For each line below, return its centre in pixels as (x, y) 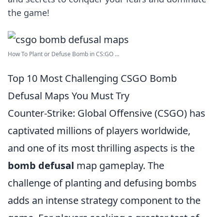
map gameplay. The (119, 165)
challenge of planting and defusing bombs (102, 183)
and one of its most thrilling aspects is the (101, 148)
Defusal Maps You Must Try (69, 96)
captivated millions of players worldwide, (99, 131)
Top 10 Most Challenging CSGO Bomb (92, 78)
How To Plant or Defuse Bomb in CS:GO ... (63, 54)
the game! (29, 13)
